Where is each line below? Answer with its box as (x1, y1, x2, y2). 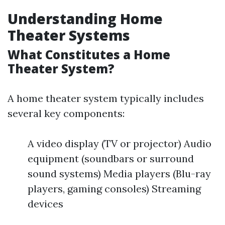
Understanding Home (8, 9, 163, 28)
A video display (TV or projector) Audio (28, 137, 211, 150)
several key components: (8, 107, 125, 120)
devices (28, 197, 63, 210)
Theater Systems (8, 26, 130, 45)
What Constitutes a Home (8, 46, 170, 63)
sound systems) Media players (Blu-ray (28, 167, 211, 180)
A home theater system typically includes (8, 92, 204, 104)
